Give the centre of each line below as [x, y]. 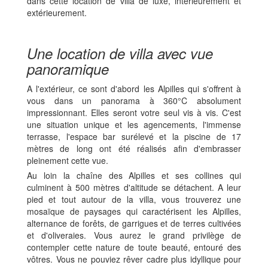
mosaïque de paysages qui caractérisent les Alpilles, [134, 211]
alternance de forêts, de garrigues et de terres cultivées [134, 223]
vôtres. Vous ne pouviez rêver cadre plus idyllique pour [134, 259]
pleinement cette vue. [69, 160]
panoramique [68, 68]
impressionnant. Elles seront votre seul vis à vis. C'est [134, 112]
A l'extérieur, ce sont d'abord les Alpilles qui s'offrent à [134, 88]
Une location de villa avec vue [120, 53]
